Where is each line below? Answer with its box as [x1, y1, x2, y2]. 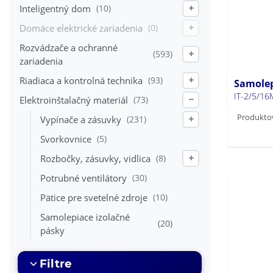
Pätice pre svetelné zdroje [40, 191, 147, 204]
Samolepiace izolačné [40, 211, 130, 224]
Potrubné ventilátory [40, 172, 127, 185]
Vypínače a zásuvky [40, 113, 121, 126]
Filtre [40, 257, 72, 271]
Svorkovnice [40, 133, 91, 146]
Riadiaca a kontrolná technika [19, 74, 143, 87]
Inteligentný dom [19, 2, 91, 15]
